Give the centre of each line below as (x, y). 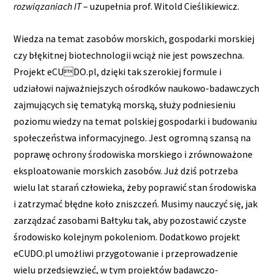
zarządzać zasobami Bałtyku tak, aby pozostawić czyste (130, 220)
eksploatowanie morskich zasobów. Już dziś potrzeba (126, 170)
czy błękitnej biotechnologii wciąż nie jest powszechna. (129, 55)
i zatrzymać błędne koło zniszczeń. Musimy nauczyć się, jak (136, 203)
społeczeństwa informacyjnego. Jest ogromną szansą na (132, 137)
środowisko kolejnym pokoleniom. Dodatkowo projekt (127, 236)
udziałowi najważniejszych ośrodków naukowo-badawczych (137, 88)
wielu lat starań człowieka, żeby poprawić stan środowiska (135, 187)
